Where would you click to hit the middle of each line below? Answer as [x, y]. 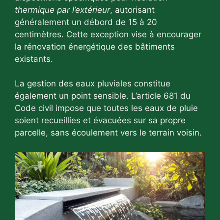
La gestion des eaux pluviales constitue [93, 84]
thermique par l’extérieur [62, 10]
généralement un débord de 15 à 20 [86, 22]
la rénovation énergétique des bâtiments [95, 46]
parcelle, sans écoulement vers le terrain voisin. [108, 133]
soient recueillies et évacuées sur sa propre [100, 121]
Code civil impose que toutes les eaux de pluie [106, 108]
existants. [34, 59]
